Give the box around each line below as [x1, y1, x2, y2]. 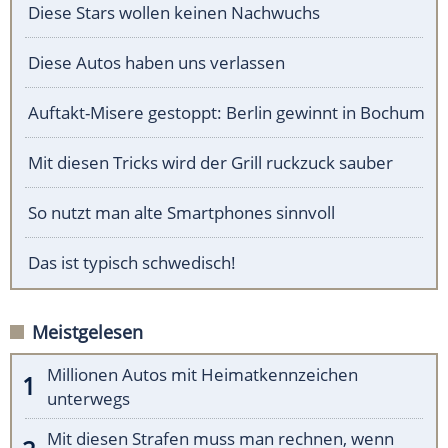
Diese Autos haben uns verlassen [28, 50, 285, 74]
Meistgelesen [32, 319, 143, 344]
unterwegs [47, 386, 130, 410]
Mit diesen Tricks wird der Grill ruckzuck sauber [28, 150, 393, 174]
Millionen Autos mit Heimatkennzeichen [47, 362, 358, 386]
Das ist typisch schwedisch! [28, 250, 236, 274]
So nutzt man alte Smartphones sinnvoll [28, 200, 335, 224]
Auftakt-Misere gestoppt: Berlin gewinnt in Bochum [28, 100, 425, 124]
